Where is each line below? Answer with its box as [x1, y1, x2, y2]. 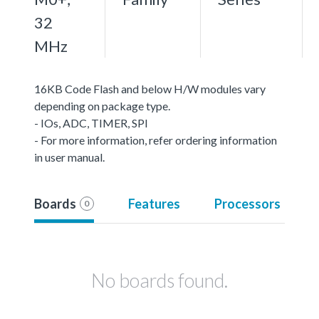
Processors [214, 195, 281, 211]
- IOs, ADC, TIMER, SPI [34, 115, 148, 130]
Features [127, 195, 180, 211]
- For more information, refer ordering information [34, 132, 277, 147]
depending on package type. [34, 98, 170, 113]
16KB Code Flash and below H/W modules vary [34, 81, 266, 95]
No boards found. [91, 268, 228, 292]
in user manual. [34, 150, 105, 164]
